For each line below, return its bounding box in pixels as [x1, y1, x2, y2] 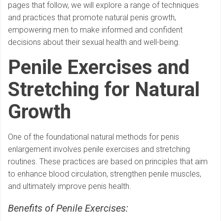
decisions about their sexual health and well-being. [8, 37, 180, 47]
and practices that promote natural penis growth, [8, 13, 176, 23]
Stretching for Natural [8, 78, 200, 102]
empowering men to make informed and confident [8, 25, 183, 35]
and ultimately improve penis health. [8, 182, 131, 191]
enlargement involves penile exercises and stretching [8, 145, 190, 154]
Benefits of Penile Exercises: [8, 202, 128, 215]
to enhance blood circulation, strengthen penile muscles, [8, 169, 201, 179]
